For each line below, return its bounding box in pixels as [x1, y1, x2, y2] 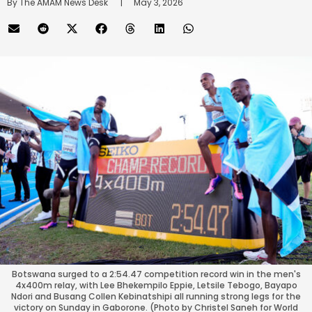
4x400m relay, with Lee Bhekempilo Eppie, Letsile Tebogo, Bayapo [15, 279, 297, 291]
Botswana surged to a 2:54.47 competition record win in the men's [11, 267, 301, 280]
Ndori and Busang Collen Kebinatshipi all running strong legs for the [11, 290, 301, 302]
